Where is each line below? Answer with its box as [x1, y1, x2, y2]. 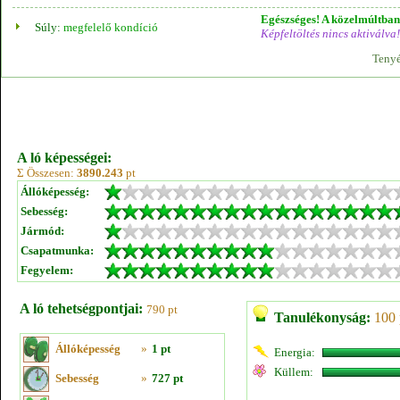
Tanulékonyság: [274, 310, 371, 325]
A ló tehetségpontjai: [20, 301, 143, 316]
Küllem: [274, 365, 313, 379]
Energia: [274, 346, 315, 359]
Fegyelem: [21, 263, 73, 277]
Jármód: [21, 224, 64, 237]
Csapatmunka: [21, 244, 94, 257]
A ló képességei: [17, 150, 112, 165]
